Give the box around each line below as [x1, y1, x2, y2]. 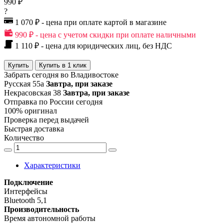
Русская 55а [4, 79, 44, 88]
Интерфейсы [4, 186, 47, 195]
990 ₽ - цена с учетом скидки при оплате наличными [13, 30, 196, 39]
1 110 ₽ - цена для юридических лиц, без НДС [13, 41, 172, 50]
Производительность [4, 204, 79, 213]
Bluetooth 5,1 [4, 195, 47, 204]
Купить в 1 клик [39, 61, 86, 69]
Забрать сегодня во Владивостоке [4, 70, 118, 79]
